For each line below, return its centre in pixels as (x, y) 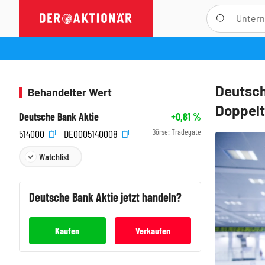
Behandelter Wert (70, 92)
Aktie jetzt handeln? (139, 197)
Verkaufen (153, 230)
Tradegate (186, 132)
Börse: (162, 132)
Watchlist (54, 156)
